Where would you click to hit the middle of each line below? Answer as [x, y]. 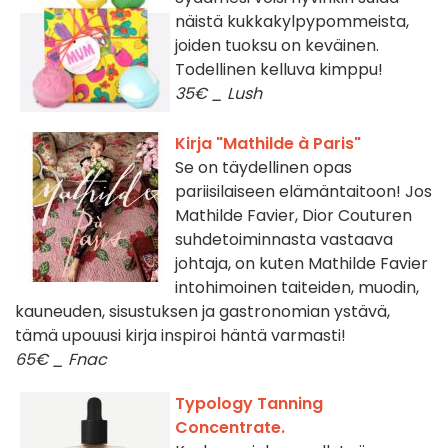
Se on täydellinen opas [263, 168]
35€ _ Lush [218, 94]
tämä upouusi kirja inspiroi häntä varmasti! [180, 336]
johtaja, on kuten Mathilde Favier [301, 264]
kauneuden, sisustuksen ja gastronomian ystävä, [202, 312]
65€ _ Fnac [61, 360]
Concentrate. [230, 428]
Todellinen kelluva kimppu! [279, 70]
